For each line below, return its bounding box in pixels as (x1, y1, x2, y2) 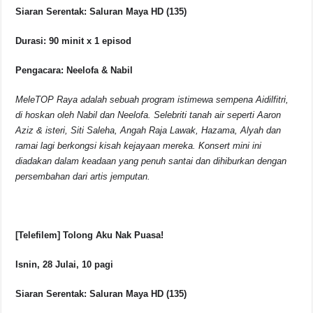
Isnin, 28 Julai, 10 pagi (15, 259, 114, 270)
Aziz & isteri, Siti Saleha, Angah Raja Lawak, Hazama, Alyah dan (15, 125, 282, 136)
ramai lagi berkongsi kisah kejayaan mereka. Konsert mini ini (15, 140, 262, 152)
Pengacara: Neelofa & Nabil (15, 65, 133, 76)
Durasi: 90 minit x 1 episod (15, 36, 182, 47)
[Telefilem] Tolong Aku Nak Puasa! (15, 230, 164, 241)
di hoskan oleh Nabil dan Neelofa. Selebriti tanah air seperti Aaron (15, 110, 282, 121)
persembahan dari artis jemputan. (15, 171, 151, 182)
